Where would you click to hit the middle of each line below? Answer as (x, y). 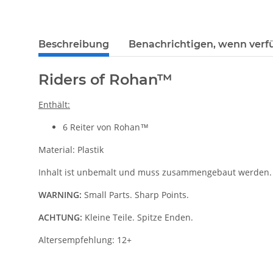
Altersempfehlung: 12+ (85, 240)
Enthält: (54, 105)
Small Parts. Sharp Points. (135, 195)
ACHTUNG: (60, 218)
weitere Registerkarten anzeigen (104, 38)
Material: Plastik (71, 150)
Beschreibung (74, 44)
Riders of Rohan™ (105, 80)
